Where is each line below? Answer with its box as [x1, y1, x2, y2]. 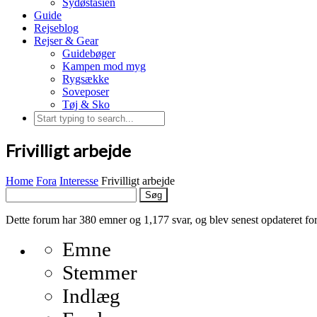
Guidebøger [62, 47, 115, 59]
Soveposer [62, 86, 109, 98]
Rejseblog [34, 22, 79, 34]
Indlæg [62, 284, 120, 307]
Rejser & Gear [34, 35, 98, 47]
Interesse [59, 174, 98, 187]
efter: [5, 199, 28, 212]
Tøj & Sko [62, 98, 110, 110]
